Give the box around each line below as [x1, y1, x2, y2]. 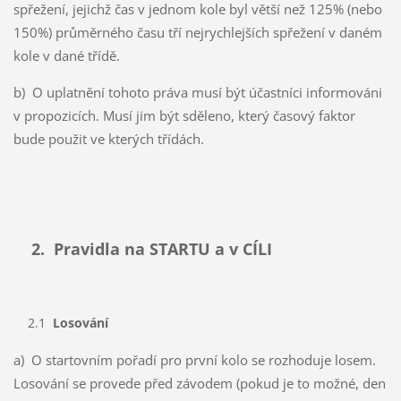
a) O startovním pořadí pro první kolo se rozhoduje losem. [13, 351, 376, 370]
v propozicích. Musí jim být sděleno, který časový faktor [13, 106, 355, 124]
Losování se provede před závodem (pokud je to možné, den [13, 374, 386, 393]
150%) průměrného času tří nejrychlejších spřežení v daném [13, 22, 382, 41]
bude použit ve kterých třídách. [13, 129, 204, 148]
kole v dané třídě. [13, 46, 120, 64]
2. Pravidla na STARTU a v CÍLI [13, 237, 272, 260]
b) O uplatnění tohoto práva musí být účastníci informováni [13, 82, 382, 101]
